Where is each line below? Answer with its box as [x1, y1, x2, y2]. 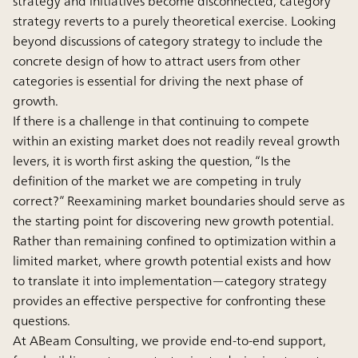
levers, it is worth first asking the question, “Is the [13, 149, 291, 172]
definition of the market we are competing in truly [13, 169, 301, 192]
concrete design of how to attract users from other [13, 49, 300, 72]
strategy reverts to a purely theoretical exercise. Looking [13, 9, 336, 32]
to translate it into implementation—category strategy [13, 268, 327, 292]
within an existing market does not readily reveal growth [13, 129, 340, 152]
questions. [13, 308, 70, 332]
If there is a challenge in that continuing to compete [13, 109, 309, 132]
